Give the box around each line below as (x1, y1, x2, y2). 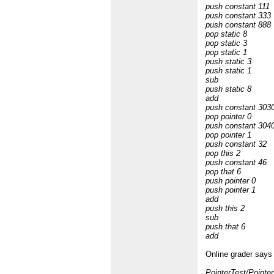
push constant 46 (206, 158, 267, 168)
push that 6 (206, 222, 246, 232)
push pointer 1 (206, 185, 256, 195)
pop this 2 (206, 149, 241, 158)
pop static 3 (206, 39, 248, 48)
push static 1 (206, 66, 252, 76)
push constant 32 (206, 139, 267, 149)
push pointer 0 (206, 176, 256, 186)
